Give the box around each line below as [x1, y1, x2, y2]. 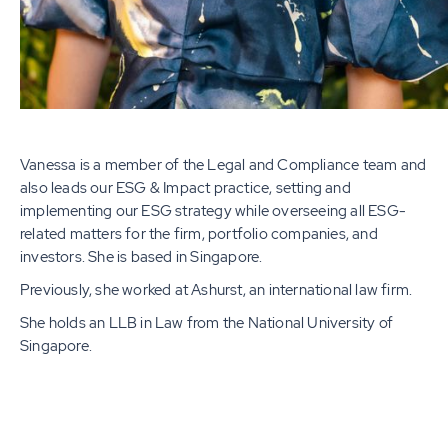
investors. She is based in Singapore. [20, 247, 263, 268]
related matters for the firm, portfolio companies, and [20, 224, 378, 245]
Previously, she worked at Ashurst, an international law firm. [20, 280, 413, 301]
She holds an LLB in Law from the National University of [20, 313, 393, 334]
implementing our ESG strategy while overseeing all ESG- [20, 201, 406, 222]
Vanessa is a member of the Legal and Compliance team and [20, 155, 427, 176]
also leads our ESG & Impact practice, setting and [20, 178, 351, 199]
